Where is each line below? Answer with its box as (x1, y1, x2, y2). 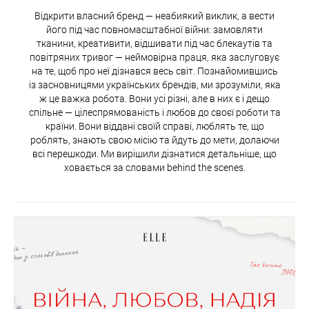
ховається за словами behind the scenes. (63, 161, 246, 173)
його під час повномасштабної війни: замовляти (46, 23, 263, 35)
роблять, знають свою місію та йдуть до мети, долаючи (30, 134, 279, 146)
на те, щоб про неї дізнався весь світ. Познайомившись (31, 65, 278, 77)
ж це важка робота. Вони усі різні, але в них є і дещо (39, 92, 270, 104)
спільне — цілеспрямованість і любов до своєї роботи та (28, 106, 281, 118)
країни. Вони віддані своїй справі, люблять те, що (45, 120, 264, 132)
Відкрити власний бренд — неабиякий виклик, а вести (34, 10, 275, 21)
